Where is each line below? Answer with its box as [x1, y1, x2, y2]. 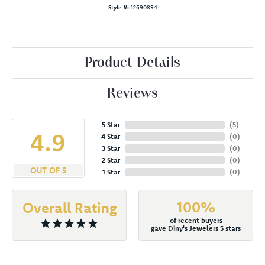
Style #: [108, 3, 129, 11]
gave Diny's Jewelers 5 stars [151, 223, 241, 232]
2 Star [101, 155, 120, 164]
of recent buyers [169, 215, 222, 225]
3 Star [101, 143, 120, 153]
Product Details [85, 56, 180, 70]
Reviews [107, 86, 158, 101]
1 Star [102, 167, 120, 176]
